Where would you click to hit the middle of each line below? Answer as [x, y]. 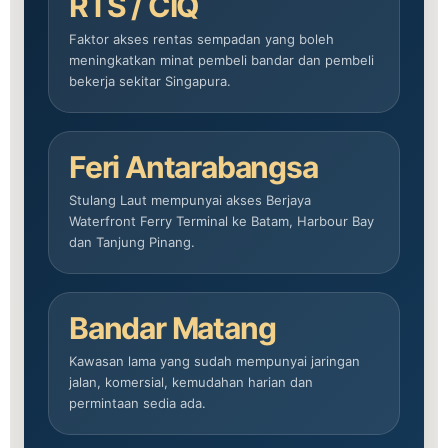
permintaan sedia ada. [137, 403]
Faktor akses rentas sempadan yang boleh [201, 39]
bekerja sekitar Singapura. [150, 81]
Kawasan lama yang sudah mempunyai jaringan [214, 361]
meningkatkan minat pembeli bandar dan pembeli [221, 60]
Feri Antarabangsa [193, 167]
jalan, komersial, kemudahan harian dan [191, 382]
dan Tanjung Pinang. [132, 242]
